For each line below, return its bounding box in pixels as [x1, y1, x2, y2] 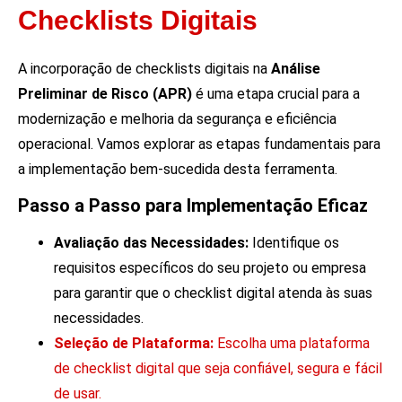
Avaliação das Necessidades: [54, 234, 249, 252]
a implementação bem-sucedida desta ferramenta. [18, 160, 337, 178]
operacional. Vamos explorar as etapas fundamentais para [18, 135, 380, 153]
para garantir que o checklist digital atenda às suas [54, 284, 372, 302]
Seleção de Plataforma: [54, 335, 214, 353]
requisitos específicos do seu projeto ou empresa [54, 259, 366, 277]
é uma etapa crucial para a [196, 84, 360, 102]
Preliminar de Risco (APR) [18, 84, 196, 102]
